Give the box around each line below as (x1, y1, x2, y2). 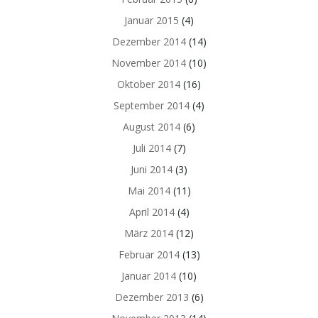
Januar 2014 (121, 269, 176, 283)
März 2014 (124, 226, 173, 240)
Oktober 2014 (117, 77, 180, 91)
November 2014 (111, 56, 186, 70)
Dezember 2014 (111, 35, 186, 48)
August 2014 (123, 120, 180, 133)
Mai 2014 (127, 184, 170, 197)
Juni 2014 (131, 163, 172, 176)
